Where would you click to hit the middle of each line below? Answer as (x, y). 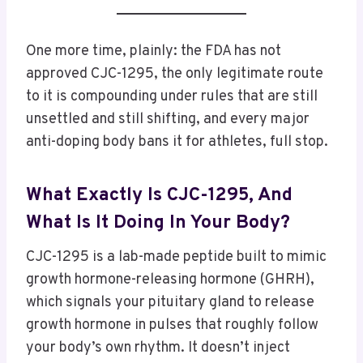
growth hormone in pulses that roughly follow (172, 326)
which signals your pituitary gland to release (170, 303)
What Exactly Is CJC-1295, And (159, 195)
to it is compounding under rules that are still (172, 97)
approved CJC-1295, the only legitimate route (175, 75)
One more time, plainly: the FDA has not (154, 52)
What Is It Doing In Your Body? (158, 223)
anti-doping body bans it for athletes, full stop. (177, 143)
